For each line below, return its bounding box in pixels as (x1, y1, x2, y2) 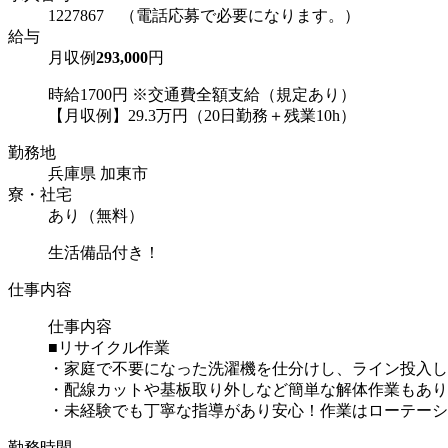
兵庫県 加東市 (48, 164, 148, 182)
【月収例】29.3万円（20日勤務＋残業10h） (48, 106, 356, 124)
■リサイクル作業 (48, 338, 170, 356)
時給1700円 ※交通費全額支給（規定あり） (48, 85, 356, 103)
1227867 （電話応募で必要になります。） (48, 6, 360, 24)
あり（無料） (48, 206, 144, 224)
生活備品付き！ (48, 243, 160, 261)
